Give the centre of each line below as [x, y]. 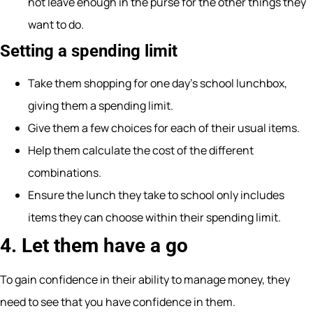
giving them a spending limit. [101, 105]
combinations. [65, 172]
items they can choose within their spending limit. [154, 217]
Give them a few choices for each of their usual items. [164, 128]
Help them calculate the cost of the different [141, 150]
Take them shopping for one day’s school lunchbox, [158, 83]
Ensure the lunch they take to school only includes [156, 195]
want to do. [56, 24]
